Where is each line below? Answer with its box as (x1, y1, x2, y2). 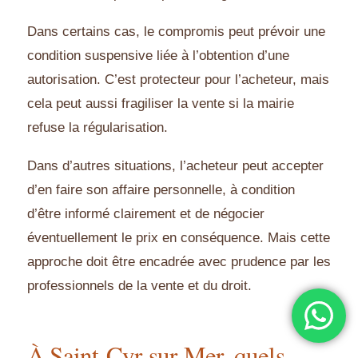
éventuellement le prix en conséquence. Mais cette (27, 230, 330, 246)
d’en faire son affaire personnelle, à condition (27, 182, 295, 198)
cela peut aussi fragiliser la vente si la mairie (27, 96, 294, 112)
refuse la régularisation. (27, 120, 168, 136)
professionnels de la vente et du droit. (27, 278, 252, 294)
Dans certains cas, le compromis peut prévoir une (27, 24, 325, 40)
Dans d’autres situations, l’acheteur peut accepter (27, 158, 324, 174)
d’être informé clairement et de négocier (27, 206, 265, 222)
